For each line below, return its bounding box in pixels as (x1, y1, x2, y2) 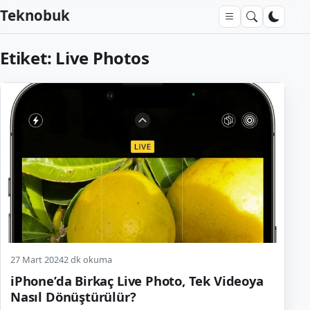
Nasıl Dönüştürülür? (10, 287, 136, 305)
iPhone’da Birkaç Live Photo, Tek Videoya (10, 271, 264, 289)
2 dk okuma (64, 253, 112, 266)
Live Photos (55, 46, 149, 69)
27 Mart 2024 (10, 253, 64, 266)
